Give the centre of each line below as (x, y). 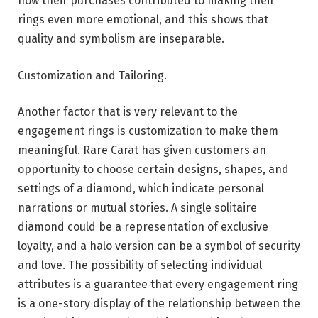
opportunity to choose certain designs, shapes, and (153, 170)
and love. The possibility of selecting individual (140, 265)
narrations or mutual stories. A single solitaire (137, 208)
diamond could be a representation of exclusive (143, 227)
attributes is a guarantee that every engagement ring (158, 285)
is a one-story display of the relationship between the (159, 304)
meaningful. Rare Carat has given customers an (142, 150)
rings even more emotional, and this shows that (143, 19)
